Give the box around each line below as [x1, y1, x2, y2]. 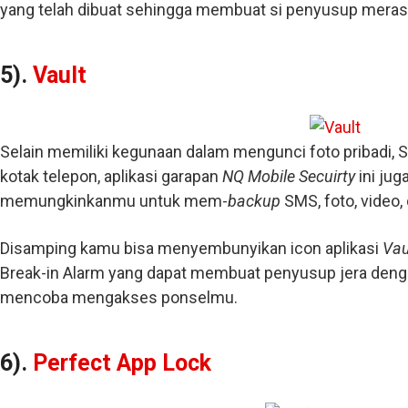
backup [228, 191, 284, 210]
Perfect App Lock [33, 350, 211, 376]
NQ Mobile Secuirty [222, 167, 359, 186]
